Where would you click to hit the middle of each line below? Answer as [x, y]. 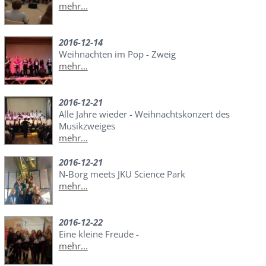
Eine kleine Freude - [99, 234]
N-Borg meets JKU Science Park [122, 174]
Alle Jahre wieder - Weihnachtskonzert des [144, 114]
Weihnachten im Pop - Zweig [117, 54]
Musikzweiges [87, 126]
